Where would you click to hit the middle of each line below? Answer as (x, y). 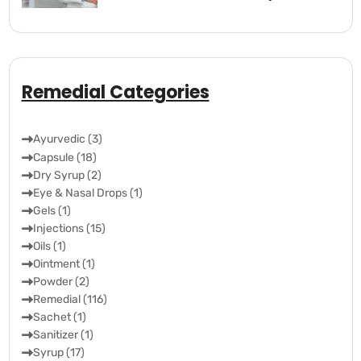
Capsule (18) (64, 158)
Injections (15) (69, 229)
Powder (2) (61, 282)
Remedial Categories (115, 93)
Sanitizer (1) (63, 335)
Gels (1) (52, 211)
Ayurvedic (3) (67, 139)
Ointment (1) (64, 264)
